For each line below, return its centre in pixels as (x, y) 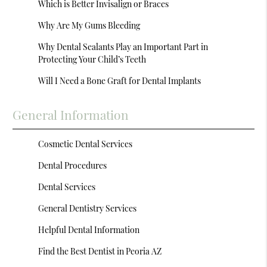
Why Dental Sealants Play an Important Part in (123, 47)
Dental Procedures (73, 165)
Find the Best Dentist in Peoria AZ (100, 251)
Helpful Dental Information (89, 230)
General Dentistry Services (88, 208)
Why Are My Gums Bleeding (89, 25)
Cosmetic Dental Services (86, 144)
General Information (71, 114)
